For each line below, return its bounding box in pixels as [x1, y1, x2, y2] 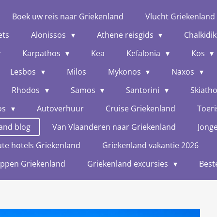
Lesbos [10, 66, 38, 77]
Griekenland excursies [87, 158, 170, 169]
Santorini [126, 85, 162, 95]
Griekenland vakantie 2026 [102, 140, 199, 151]
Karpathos [22, 48, 62, 59]
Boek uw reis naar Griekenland [12, 11, 124, 22]
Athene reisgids [96, 30, 155, 40]
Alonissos [31, 30, 68, 40]
